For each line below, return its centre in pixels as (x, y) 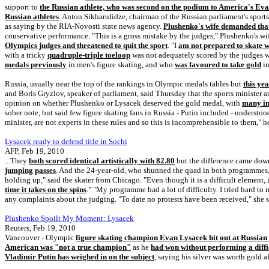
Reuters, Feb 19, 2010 (40, 228)
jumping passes (30, 170)
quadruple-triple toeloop (89, 55)
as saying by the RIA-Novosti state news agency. (84, 26)
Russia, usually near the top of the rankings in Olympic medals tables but (124, 84)
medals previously (36, 65)
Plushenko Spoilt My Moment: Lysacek (69, 218)
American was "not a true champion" (68, 247)
